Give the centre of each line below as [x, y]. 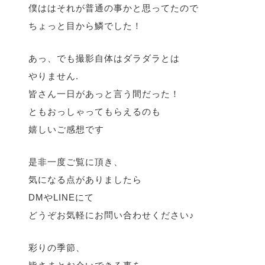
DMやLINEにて [61, 198]
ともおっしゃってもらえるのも [95, 112]
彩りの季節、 [57, 248]
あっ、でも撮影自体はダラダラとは [104, 59]
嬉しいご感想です [66, 130]
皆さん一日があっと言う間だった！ [104, 94]
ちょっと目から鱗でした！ [85, 26]
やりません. [54, 76]
